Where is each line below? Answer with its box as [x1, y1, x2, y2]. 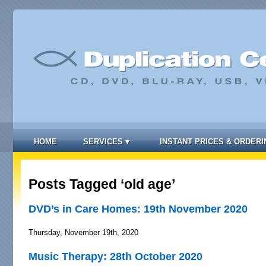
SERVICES [83, 137, 123, 146]
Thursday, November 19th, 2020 [28, 229, 138, 237]
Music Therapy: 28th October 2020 [28, 250, 202, 262]
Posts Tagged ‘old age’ [28, 177, 175, 192]
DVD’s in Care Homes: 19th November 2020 [28, 202, 248, 215]
